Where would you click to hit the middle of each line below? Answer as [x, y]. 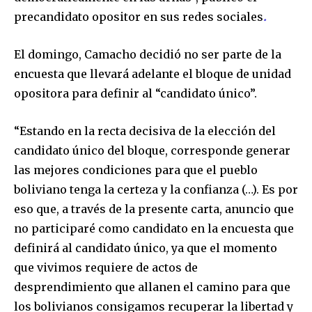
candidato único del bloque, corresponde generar [152, 150]
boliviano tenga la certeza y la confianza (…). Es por [156, 189]
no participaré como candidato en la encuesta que [154, 228]
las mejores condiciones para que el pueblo [136, 170]
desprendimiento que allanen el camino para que [152, 287]
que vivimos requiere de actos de [106, 267]
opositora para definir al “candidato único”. [135, 93]
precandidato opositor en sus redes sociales [139, 16]
